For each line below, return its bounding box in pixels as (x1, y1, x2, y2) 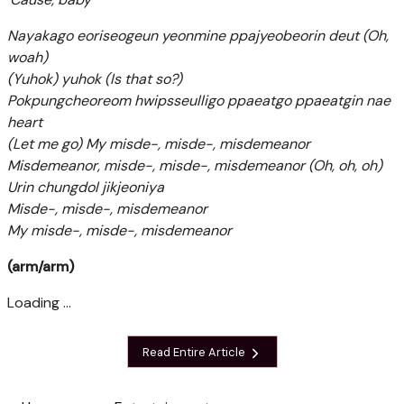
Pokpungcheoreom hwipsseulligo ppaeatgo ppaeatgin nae (7, 91, 390, 111)
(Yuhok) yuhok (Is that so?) (7, 69, 182, 89)
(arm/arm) (7, 257, 74, 277)
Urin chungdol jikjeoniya (7, 178, 164, 197)
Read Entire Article (142, 344, 248, 360)
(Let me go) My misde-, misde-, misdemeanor (7, 134, 310, 154)
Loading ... (7, 293, 71, 313)
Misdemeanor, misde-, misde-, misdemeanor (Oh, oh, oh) (7, 156, 382, 176)
